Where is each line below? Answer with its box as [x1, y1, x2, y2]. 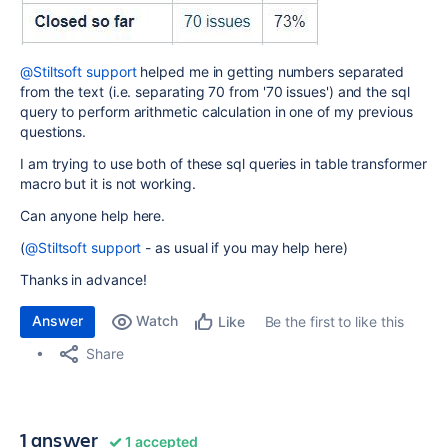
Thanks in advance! [20, 271, 147, 288]
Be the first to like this [264, 313, 404, 330]
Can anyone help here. [20, 207, 166, 224]
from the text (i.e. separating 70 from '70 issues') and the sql [20, 83, 410, 100]
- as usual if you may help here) [141, 239, 360, 256]
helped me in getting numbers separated [136, 63, 405, 80]
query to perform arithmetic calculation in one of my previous [20, 103, 413, 120]
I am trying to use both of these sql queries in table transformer [20, 155, 427, 172]
